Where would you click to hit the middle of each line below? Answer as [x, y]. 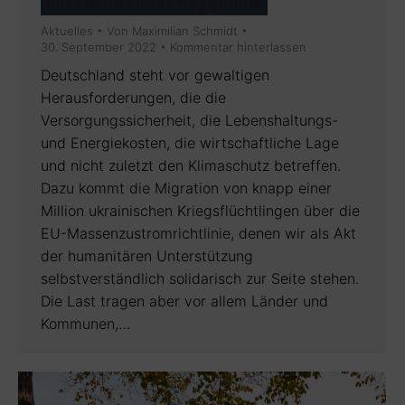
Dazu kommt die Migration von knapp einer [186, 188]
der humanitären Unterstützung [147, 255]
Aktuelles [67, 30]
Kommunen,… [85, 323]
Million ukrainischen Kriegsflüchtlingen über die [200, 210]
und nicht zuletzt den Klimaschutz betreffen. [191, 165]
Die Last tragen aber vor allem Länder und [184, 301]
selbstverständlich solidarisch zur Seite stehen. [200, 278]
